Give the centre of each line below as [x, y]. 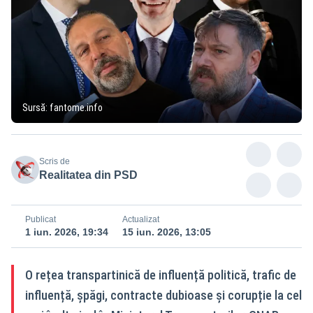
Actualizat [141, 219]
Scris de [54, 161]
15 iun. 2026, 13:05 [167, 232]
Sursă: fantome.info [63, 107]
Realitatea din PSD [88, 175]
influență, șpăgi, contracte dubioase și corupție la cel [163, 295]
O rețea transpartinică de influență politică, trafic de [161, 275]
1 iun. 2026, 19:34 [67, 232]
